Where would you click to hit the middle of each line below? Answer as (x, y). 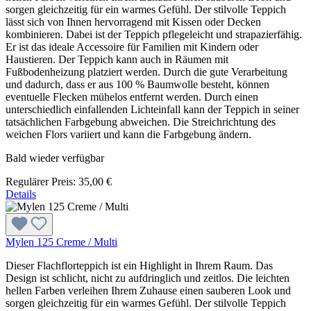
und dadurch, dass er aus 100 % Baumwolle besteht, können (137, 84)
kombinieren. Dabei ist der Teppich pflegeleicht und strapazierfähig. (154, 34)
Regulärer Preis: (42, 181)
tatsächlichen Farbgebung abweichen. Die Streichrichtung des (141, 121)
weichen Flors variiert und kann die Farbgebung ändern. (128, 134)
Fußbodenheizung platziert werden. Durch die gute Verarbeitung (146, 72)
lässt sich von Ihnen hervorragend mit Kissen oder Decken (133, 22)
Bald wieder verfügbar (55, 158)
